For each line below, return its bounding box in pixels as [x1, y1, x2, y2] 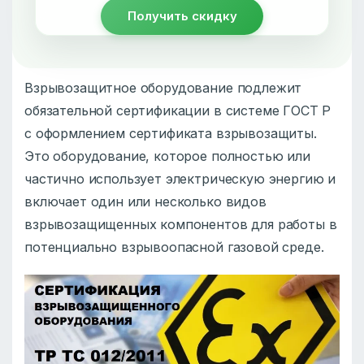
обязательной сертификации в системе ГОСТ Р [24, 102, 331, 119]
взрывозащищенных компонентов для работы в [24, 215, 337, 232]
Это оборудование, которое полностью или [24, 147, 310, 164]
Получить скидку [127, 7, 237, 24]
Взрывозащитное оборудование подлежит [24, 79, 302, 96]
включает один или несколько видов [24, 193, 266, 210]
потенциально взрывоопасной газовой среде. [24, 238, 324, 255]
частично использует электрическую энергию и [24, 170, 336, 187]
